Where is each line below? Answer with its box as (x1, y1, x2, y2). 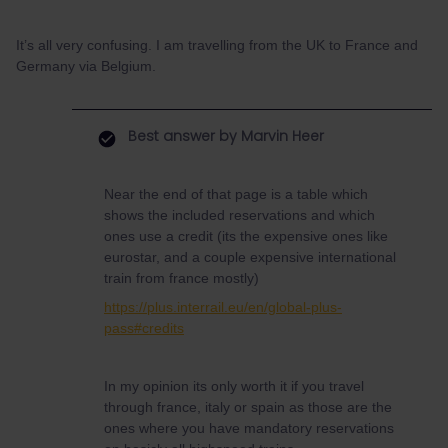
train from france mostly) (104, 270, 259, 286)
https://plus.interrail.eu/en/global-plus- (104, 299, 342, 315)
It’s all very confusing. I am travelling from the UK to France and (16, 37, 418, 53)
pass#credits (104, 320, 184, 336)
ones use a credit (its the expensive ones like (104, 228, 388, 244)
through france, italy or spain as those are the (104, 399, 392, 415)
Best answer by (128, 126, 237, 146)
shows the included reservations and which (104, 207, 375, 223)
